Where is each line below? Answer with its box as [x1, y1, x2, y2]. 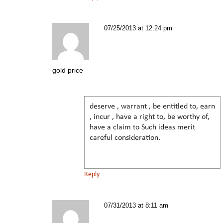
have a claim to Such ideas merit [90, 123, 195, 131]
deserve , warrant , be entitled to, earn [90, 102, 215, 111]
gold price [52, 66, 83, 74]
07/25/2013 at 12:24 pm [104, 24, 172, 32]
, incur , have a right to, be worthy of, [90, 112, 210, 121]
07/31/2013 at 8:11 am [104, 201, 168, 209]
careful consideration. [90, 133, 160, 142]
